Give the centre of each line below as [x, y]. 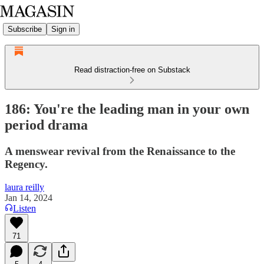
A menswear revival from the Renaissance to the [120, 151]
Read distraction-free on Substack [132, 70]
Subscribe [25, 29]
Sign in [63, 29]
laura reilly [24, 187]
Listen [24, 208]
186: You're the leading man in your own [127, 109]
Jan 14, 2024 [29, 197]
